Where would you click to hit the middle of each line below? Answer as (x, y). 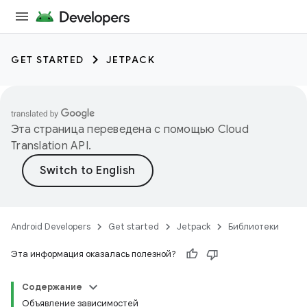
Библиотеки (254, 226)
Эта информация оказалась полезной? (94, 254)
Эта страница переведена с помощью (114, 130)
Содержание (52, 287)
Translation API (50, 146)
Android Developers (51, 226)
